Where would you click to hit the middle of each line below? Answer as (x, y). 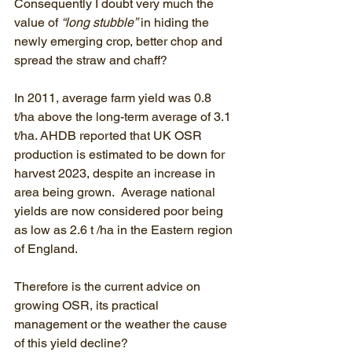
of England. (46, 249)
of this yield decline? (74, 343)
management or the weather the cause (122, 324)
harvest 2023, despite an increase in (116, 173)
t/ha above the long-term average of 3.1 (124, 117)
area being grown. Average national (116, 192)
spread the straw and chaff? (92, 60)
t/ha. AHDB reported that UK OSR (110, 136)
